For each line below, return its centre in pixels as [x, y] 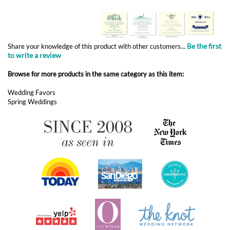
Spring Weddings [32, 49]
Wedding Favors [32, 40]
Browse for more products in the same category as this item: [96, 22]
